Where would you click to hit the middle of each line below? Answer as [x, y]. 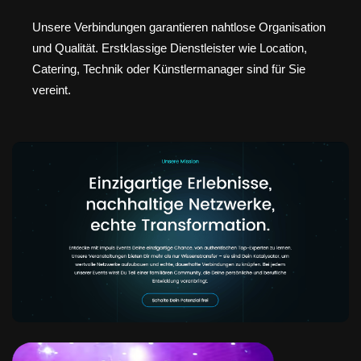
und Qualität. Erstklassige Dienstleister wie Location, [170, 48]
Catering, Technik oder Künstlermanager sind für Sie [169, 68]
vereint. [52, 89]
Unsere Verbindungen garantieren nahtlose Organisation [179, 27]
